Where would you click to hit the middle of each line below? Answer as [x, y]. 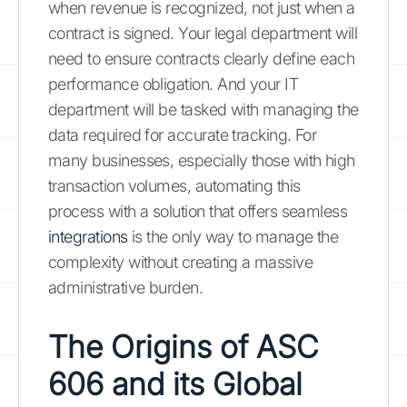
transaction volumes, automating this [174, 185]
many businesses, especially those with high [202, 160]
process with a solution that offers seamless [198, 211]
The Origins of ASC [184, 346]
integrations [88, 236]
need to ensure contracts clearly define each [202, 58]
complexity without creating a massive [181, 262]
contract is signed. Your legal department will [203, 33]
